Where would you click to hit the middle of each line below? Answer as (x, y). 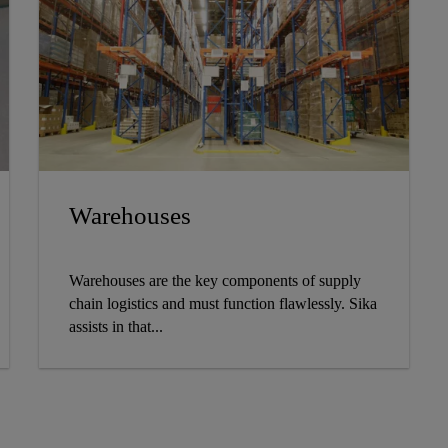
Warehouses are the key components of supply (214, 280)
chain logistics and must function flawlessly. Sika (222, 303)
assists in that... (115, 326)
